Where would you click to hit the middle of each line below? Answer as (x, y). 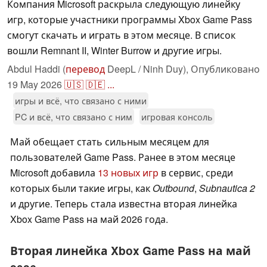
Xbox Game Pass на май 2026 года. (89, 219)
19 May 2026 (35, 85)
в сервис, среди (196, 173)
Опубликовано (225, 69)
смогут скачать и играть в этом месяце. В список (121, 35)
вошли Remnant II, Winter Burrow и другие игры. (114, 51)
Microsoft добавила (54, 173)
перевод (85, 69)
